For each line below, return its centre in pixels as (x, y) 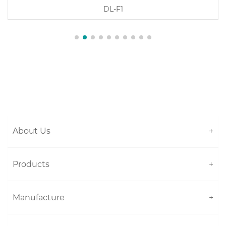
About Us (32, 131)
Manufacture (39, 197)
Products (31, 164)
